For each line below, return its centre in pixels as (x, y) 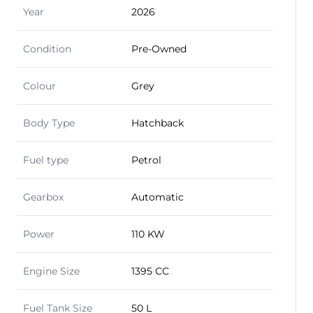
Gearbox (43, 197)
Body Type (49, 123)
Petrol (146, 160)
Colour (39, 86)
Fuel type (46, 160)
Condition (47, 49)
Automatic (158, 197)
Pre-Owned (159, 49)
